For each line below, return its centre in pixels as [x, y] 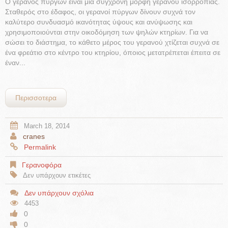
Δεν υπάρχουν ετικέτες [56, 175]
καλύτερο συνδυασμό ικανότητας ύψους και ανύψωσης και [99, 22]
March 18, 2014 [47, 126]
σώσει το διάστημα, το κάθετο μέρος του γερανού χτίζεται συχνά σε [112, 42]
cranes [34, 137]
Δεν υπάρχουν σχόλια [59, 193]
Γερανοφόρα [42, 165]
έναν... [15, 62]
